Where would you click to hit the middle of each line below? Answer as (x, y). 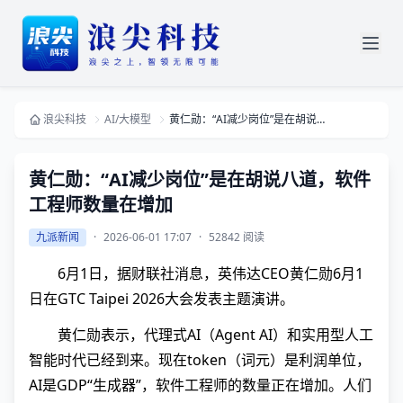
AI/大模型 (128, 119)
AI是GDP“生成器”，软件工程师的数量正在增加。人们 (200, 385)
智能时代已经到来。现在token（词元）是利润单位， (200, 360)
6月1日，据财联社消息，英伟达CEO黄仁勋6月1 (210, 273)
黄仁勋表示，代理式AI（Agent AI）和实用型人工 (215, 335)
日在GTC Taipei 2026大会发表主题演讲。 (161, 299)
